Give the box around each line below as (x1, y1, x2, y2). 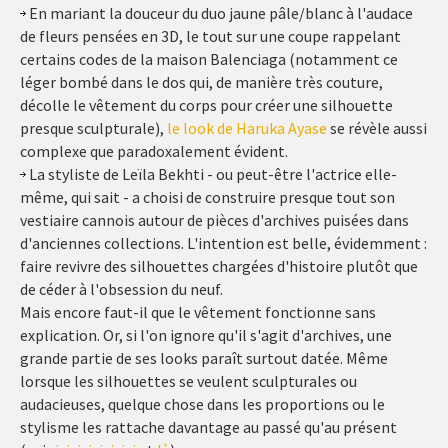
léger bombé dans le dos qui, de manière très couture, (20, 72, 383, 93)
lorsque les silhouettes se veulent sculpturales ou (20, 371, 357, 392)
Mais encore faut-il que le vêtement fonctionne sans (20, 302, 376, 323)
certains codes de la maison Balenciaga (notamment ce (20, 49, 398, 70)
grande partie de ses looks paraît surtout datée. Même (20, 348, 388, 369)
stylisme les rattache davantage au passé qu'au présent (20, 417, 397, 438)
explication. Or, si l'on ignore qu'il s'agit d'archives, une (20, 325, 392, 346)
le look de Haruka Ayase (167, 118, 327, 139)
